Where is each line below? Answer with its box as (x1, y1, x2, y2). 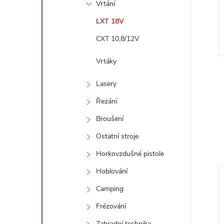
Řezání (96, 96, 117, 106)
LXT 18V (96, 16, 124, 26)
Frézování (96, 201, 126, 211)
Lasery (96, 79, 116, 88)
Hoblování (96, 166, 127, 176)
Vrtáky (96, 56, 116, 66)
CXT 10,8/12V (96, 34, 139, 43)
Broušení (96, 114, 123, 123)
